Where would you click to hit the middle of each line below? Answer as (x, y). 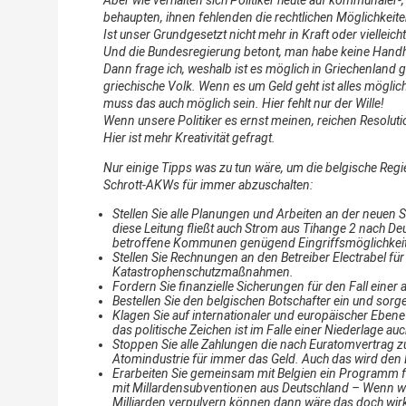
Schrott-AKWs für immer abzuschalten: (208, 184)
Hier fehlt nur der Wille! (323, 103)
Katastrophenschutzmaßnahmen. (203, 271)
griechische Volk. (150, 86)
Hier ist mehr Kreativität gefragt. (189, 137)
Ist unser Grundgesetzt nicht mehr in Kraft (216, 34)
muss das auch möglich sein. (181, 103)
